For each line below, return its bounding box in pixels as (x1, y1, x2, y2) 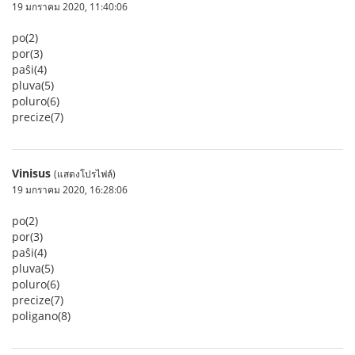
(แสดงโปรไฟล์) (54, 167, 116, 180)
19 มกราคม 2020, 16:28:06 (12, 183, 128, 196)
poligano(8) (12, 308, 71, 323)
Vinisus (12, 166, 51, 181)
